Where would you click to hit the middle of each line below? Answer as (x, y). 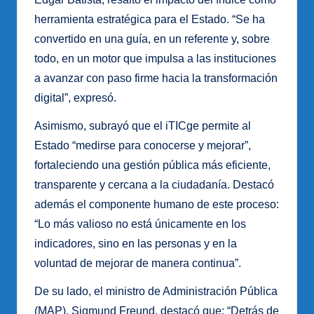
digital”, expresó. (75, 98)
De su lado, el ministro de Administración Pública (156, 292)
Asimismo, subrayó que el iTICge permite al (143, 126)
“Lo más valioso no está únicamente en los (140, 224)
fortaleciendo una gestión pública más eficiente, (152, 165)
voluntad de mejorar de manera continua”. (138, 264)
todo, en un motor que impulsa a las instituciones (155, 59)
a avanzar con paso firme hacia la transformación (156, 78)
